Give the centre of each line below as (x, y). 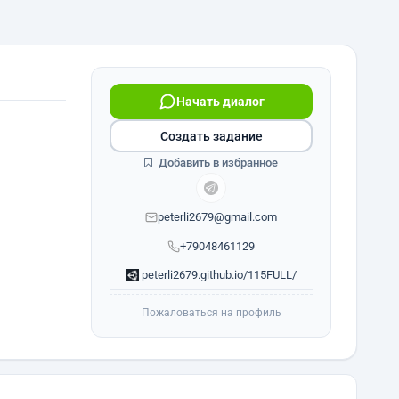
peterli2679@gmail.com (217, 217)
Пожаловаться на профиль (211, 313)
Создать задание (211, 136)
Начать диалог (220, 102)
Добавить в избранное (217, 163)
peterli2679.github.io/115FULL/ (217, 275)
